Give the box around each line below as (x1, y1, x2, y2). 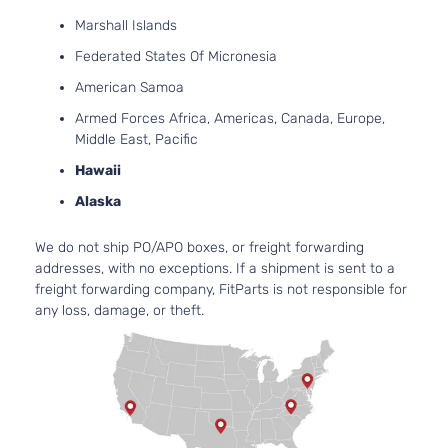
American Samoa (75, 78, 184, 96)
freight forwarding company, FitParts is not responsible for (35, 280, 407, 298)
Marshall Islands (75, 16, 177, 34)
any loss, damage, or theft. (35, 301, 204, 319)
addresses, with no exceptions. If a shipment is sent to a (35, 259, 395, 277)
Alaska (75, 192, 121, 210)
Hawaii (75, 161, 121, 179)
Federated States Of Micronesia (75, 47, 277, 65)
